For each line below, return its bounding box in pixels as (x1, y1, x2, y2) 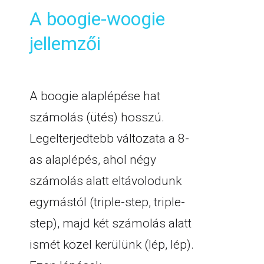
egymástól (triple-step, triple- (29, 195, 185, 209)
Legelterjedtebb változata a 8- (29, 131, 189, 146)
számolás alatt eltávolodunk (29, 174, 181, 188)
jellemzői (29, 32, 101, 55)
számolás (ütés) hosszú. (29, 110, 164, 124)
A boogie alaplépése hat (29, 89, 160, 103)
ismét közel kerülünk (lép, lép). (29, 237, 194, 252)
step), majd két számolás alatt (29, 216, 192, 230)
